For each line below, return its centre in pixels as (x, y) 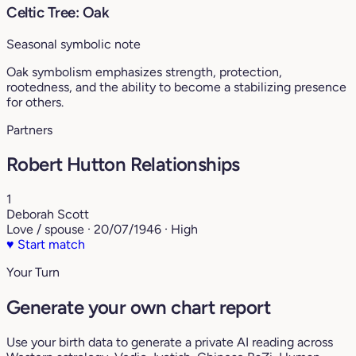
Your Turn (33, 273)
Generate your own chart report (138, 308)
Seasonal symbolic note (74, 44)
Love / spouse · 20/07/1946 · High (102, 230)
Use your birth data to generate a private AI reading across (170, 342)
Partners (29, 130)
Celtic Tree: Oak (58, 12)
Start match (50, 245)
